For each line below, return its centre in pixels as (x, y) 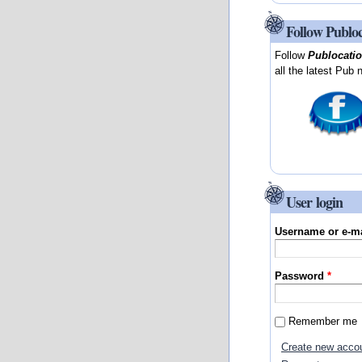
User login (314, 202)
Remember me (323, 321)
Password (301, 276)
